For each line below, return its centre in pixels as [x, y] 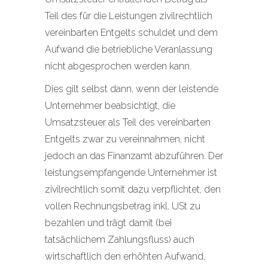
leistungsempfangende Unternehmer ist [131, 173]
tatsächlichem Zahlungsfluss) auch [120, 240]
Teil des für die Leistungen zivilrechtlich [129, 16]
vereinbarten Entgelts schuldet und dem [131, 33]
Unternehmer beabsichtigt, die [110, 106]
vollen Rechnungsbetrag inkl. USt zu [123, 206]
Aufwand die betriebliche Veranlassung [129, 49]
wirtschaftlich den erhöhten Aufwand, [125, 256]
